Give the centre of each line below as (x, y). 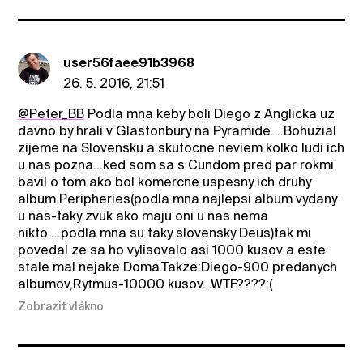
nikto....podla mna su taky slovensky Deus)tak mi (165, 233)
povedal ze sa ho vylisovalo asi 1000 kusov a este (172, 250)
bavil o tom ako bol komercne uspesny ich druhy (165, 181)
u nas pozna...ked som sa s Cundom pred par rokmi (176, 164)
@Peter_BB (51, 113)
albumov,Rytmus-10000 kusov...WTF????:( (145, 284)
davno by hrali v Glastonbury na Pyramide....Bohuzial (177, 130)
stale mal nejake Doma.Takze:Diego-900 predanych (178, 267)
